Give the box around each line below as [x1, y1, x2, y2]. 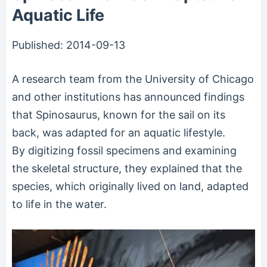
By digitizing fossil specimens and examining [12, 144, 237, 157]
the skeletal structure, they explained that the [12, 162, 242, 175]
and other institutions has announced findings [12, 90, 244, 103]
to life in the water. [12, 197, 107, 210]
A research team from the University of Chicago [12, 72, 254, 85]
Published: [12, 38, 66, 51]
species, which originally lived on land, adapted [12, 179, 249, 193]
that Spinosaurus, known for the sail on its [12, 108, 225, 121]
